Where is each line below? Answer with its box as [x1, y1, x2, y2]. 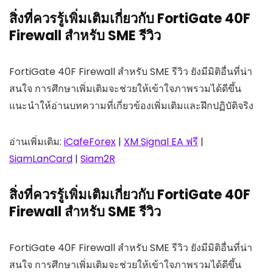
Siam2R [80, 152, 115, 166]
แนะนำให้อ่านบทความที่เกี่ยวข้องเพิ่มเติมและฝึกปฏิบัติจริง [9, 99, 253, 113]
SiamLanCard [9, 152, 73, 166]
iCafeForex [64, 135, 116, 149]
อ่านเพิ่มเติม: [9, 135, 64, 149]
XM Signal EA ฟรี [124, 135, 198, 149]
